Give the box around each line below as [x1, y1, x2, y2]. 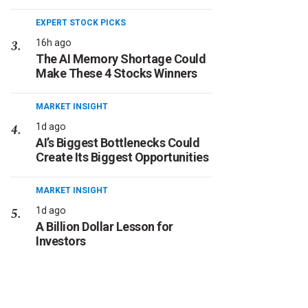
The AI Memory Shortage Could [36, 52, 206, 66]
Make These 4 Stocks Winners [36, 66, 197, 80]
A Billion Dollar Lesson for [36, 219, 173, 234]
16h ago [36, 37, 71, 48]
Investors [36, 234, 86, 248]
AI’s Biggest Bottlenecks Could [36, 135, 199, 150]
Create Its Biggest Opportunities [36, 150, 208, 164]
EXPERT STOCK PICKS [36, 18, 126, 27]
